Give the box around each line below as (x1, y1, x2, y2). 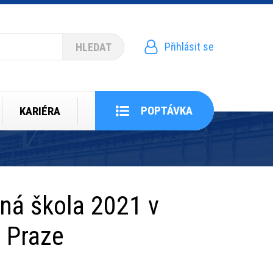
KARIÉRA (19, 104, 60, 119)
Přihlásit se (165, 40, 214, 53)
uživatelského (124, 62, 205, 80)
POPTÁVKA (141, 104, 193, 118)
